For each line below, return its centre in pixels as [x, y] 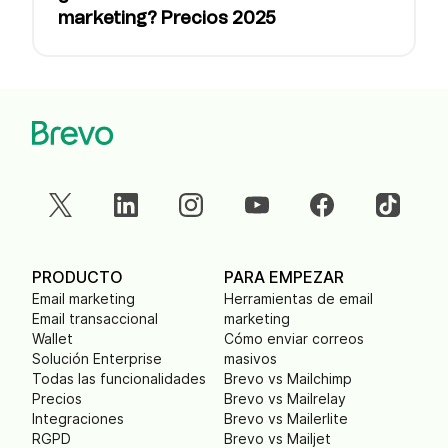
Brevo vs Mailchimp [288, 378]
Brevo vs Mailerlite [286, 418]
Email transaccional [95, 318]
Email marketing [83, 298]
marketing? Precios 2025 [167, 19]
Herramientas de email [298, 298]
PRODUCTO [77, 277]
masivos [250, 358]
